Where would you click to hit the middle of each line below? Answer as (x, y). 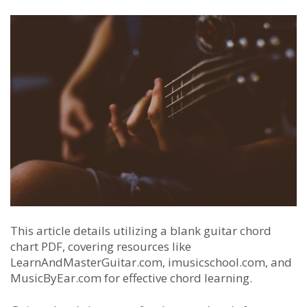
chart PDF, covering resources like (101, 246)
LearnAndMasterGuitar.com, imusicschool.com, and (151, 262)
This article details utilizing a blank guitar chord (141, 230)
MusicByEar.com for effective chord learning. (131, 278)
